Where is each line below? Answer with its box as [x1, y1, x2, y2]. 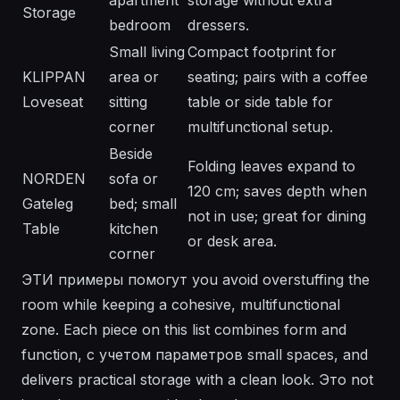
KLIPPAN [22, 68, 86, 87]
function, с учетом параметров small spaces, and [21, 346, 368, 364]
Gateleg [22, 195, 73, 213]
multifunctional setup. [187, 118, 333, 137]
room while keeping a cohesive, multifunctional [21, 296, 340, 314]
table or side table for [187, 93, 333, 112]
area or [109, 68, 159, 87]
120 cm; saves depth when [187, 182, 367, 201]
